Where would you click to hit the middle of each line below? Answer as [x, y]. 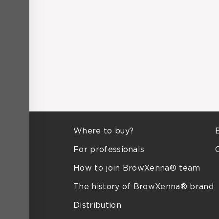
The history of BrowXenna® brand [143, 187]
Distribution [97, 206]
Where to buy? [104, 131]
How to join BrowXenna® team [137, 168]
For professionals [109, 150]
